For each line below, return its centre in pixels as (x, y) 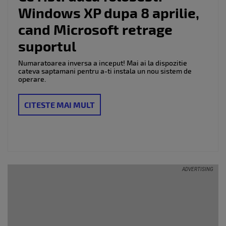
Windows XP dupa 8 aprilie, (109, 13)
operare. (32, 79)
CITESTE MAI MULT (60, 105)
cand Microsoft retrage (95, 29)
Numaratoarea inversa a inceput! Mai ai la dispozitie (103, 63)
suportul (47, 46)
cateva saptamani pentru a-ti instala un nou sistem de (105, 71)
